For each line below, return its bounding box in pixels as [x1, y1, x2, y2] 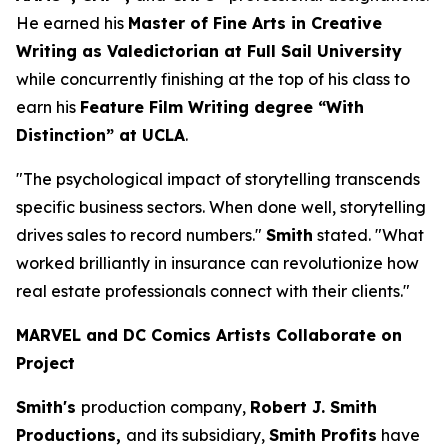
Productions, [16, 425, 126, 445]
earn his [16, 97, 80, 117]
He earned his [16, 13, 128, 33]
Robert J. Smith [250, 397, 377, 417]
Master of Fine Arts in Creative [128, 13, 382, 33]
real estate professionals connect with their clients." [16, 281, 410, 301]
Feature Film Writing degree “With [80, 97, 364, 117]
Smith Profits [269, 425, 377, 445]
